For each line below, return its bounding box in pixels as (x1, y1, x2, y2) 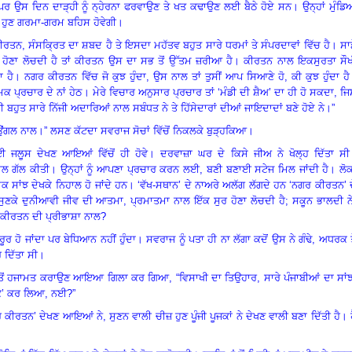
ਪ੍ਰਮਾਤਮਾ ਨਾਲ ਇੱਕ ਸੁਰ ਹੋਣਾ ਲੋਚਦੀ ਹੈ (130, 194, 286, 207)
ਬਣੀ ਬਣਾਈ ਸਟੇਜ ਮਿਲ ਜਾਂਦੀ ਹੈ (206, 163, 329, 175)
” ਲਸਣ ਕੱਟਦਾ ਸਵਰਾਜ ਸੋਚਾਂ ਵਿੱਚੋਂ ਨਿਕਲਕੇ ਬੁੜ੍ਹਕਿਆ (44, 124, 247, 137)
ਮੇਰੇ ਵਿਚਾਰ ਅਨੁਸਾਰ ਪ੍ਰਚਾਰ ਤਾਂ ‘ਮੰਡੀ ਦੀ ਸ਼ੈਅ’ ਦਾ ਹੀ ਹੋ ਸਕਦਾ (93, 86, 334, 98)
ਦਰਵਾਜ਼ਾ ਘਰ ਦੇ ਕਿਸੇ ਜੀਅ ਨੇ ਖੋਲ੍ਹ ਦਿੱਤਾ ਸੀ (160, 147, 350, 159)
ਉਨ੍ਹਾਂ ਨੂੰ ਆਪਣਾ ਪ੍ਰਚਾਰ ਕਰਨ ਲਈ (60, 163, 200, 175)
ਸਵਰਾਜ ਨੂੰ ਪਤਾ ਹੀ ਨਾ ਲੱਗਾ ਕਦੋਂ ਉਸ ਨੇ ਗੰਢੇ (146, 233, 313, 245)
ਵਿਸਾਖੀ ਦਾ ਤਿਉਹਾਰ (178, 271, 258, 284)
